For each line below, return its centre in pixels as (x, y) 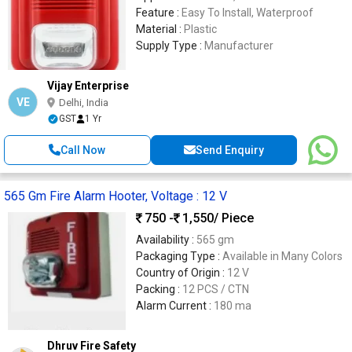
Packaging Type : (179, 256)
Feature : (159, 12)
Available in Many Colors (282, 256)
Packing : (159, 289)
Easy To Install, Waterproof (247, 12)
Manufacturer (239, 45)
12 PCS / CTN (216, 289)
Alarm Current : (175, 305)
